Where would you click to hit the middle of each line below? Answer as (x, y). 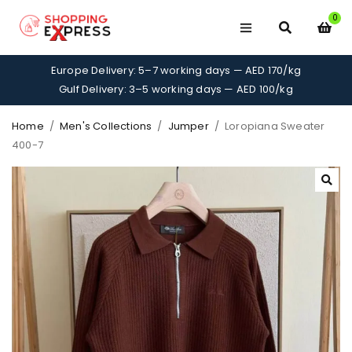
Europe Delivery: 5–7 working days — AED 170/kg (176, 70)
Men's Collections (106, 126)
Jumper (188, 126)
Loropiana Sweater (275, 126)
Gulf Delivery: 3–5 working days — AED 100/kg (176, 89)
